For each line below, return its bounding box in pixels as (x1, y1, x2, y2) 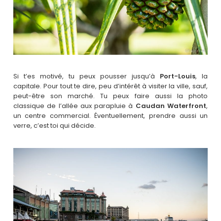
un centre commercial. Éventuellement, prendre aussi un (13, 111, 208, 120)
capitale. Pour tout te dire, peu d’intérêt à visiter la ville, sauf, (13, 81, 208, 91)
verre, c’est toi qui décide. (13, 121, 96, 130)
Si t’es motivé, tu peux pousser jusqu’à (13, 72, 160, 81)
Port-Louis (160, 72, 196, 81)
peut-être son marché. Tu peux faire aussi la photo (13, 91, 208, 101)
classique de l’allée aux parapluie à (13, 101, 136, 110)
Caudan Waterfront (135, 101, 207, 110)
